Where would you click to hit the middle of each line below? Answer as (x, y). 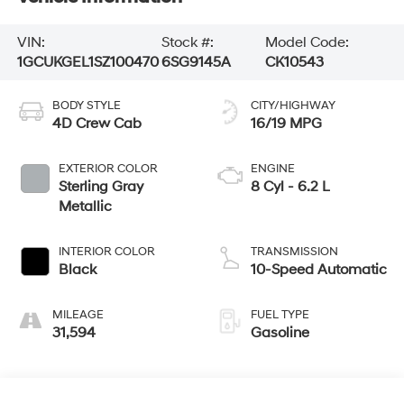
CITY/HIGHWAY (293, 105)
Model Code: (308, 42)
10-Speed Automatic (319, 269)
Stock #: (187, 42)
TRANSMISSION (294, 251)
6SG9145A (196, 62)
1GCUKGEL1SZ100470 (87, 62)
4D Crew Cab (96, 123)
